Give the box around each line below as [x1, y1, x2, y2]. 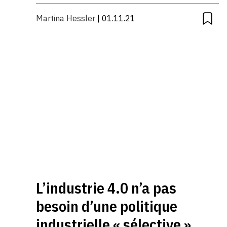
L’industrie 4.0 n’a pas [36, 178, 177, 198]
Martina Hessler [36, 13, 96, 24]
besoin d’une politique [36, 196, 178, 216]
